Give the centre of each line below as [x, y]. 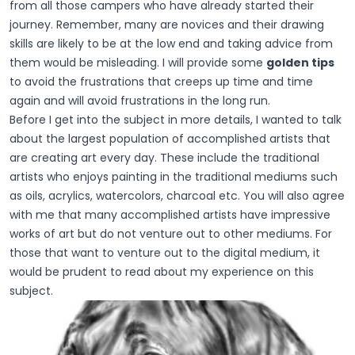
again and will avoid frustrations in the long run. [140, 100]
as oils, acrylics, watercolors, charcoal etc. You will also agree [177, 195]
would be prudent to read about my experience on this [162, 271]
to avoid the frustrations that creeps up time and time [161, 81]
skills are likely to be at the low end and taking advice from [171, 43]
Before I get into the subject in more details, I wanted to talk [176, 119]
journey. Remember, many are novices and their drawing [167, 24]
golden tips [300, 62]
